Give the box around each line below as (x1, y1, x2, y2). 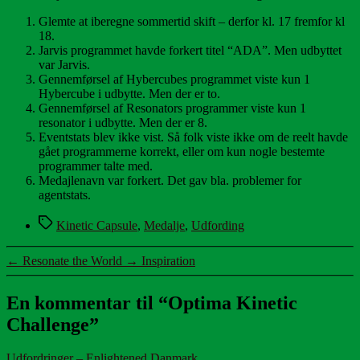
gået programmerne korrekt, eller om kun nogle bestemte (39, 144, 325, 158)
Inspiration (141, 253, 195, 268)
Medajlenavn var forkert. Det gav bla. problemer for (39, 173, 301, 187)
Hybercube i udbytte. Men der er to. (39, 86, 220, 100)
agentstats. (39, 187, 91, 202)
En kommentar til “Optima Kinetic (6, 292, 297, 313)
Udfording (191, 218, 244, 232)
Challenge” (6, 313, 99, 335)
